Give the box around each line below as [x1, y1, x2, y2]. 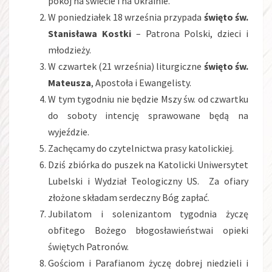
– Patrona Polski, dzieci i [135, 27, 249, 40]
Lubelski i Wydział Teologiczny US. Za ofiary [48, 175, 248, 188]
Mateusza [48, 76, 91, 89]
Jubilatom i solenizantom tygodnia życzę [48, 208, 248, 220]
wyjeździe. [48, 126, 93, 138]
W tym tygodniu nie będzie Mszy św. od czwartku [48, 93, 248, 106]
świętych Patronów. [48, 240, 129, 253]
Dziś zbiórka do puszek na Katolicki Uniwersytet [48, 158, 248, 171]
